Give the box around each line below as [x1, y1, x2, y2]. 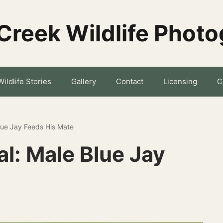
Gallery [71, 77, 96, 86]
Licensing [163, 77, 197, 86]
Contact [115, 77, 143, 86]
